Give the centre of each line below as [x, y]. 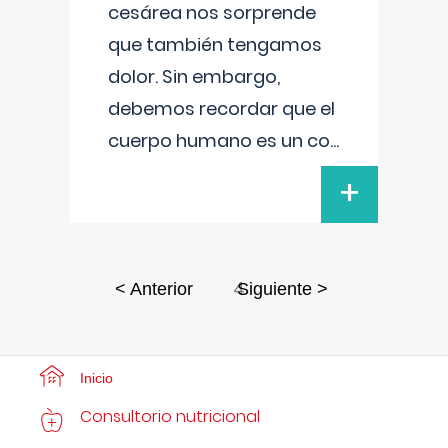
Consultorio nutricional [170, 416]
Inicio [96, 378]
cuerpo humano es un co [219, 140]
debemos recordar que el [221, 108]
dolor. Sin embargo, [194, 76]
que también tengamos [215, 44]
